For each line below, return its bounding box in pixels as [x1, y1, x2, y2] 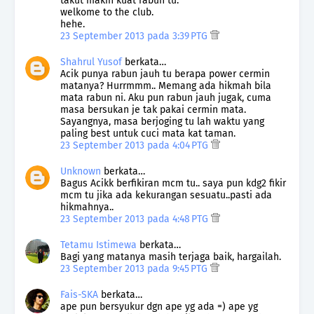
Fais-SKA [60, 289, 98, 301]
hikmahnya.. [60, 201, 114, 214]
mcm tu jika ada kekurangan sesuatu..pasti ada [60, 189, 272, 202]
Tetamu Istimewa [60, 239, 137, 252]
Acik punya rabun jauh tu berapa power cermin [60, 68, 270, 81]
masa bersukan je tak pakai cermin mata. [60, 104, 246, 116]
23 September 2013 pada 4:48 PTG [60, 213, 211, 226]
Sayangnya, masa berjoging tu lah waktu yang [60, 116, 264, 128]
